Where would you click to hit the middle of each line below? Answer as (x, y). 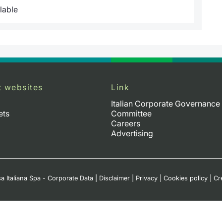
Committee (131, 113)
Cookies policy (186, 178)
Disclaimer (114, 178)
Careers (126, 123)
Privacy (147, 178)
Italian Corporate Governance (166, 103)
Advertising (132, 133)
